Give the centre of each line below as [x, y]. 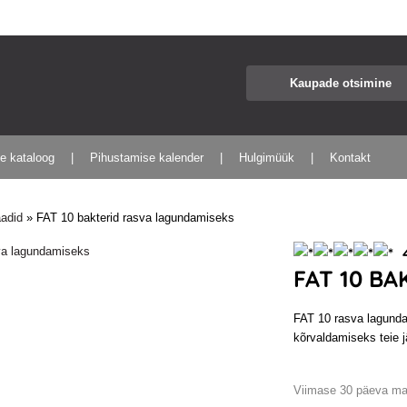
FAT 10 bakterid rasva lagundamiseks [136, 218]
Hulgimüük [267, 158]
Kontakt [351, 158]
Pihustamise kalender [147, 158]
